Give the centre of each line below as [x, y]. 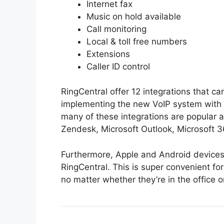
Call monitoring [116, 29]
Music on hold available [134, 16]
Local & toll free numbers [137, 41]
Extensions [108, 54]
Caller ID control [118, 66]
